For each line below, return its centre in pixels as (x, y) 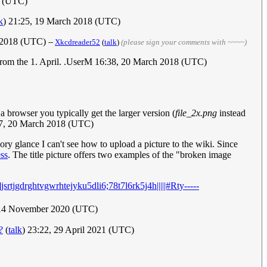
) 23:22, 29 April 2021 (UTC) (78, 230)
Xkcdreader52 (77, 42)
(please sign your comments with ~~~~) (184, 42)
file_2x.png (196, 113)
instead (231, 113)
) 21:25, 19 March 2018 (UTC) (62, 21)
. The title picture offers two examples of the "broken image (119, 155)
